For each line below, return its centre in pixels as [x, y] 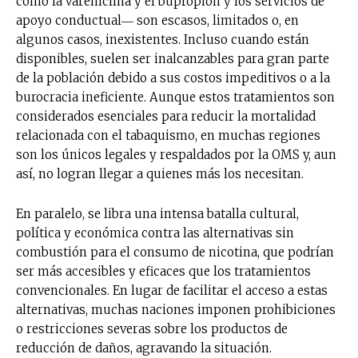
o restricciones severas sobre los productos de [152, 328]
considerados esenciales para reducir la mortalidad [166, 116]
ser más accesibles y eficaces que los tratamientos [163, 271]
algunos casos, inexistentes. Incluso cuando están [163, 39]
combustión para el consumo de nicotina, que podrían [175, 252]
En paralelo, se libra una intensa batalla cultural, [157, 213]
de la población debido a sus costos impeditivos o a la [173, 78]
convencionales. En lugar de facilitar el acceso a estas [172, 290]
